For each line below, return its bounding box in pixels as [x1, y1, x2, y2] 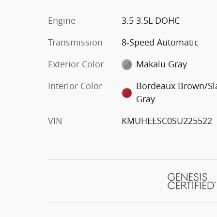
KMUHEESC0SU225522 [121, 114, 212, 126]
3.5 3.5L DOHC [121, 14, 180, 26]
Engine [48, 14, 76, 26]
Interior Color [48, 79, 102, 92]
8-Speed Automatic [121, 36, 199, 48]
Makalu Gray [136, 58, 187, 70]
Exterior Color [48, 58, 104, 70]
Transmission [48, 36, 103, 48]
